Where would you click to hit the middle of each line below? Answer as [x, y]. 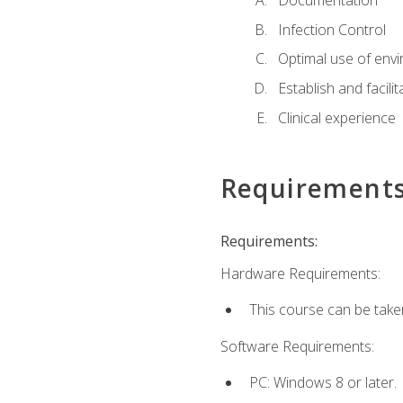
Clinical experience [336, 117]
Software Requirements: [297, 346]
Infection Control [331, 29]
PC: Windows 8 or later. [322, 382]
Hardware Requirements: [300, 274]
